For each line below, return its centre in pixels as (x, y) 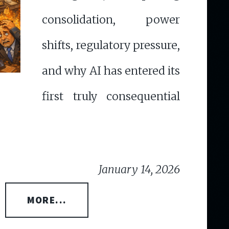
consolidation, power (111, 19)
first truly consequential (111, 96)
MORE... (47, 200)
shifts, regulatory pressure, (111, 45)
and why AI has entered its (111, 71)
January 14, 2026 (139, 169)
